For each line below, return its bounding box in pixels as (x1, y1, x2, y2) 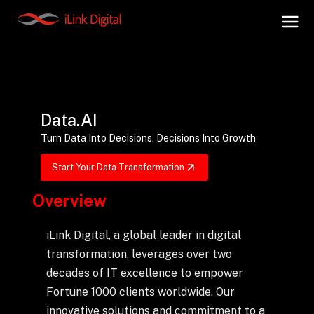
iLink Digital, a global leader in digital (46, 228, 241, 242)
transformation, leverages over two (46, 247, 232, 261)
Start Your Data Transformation (52, 162, 185, 172)
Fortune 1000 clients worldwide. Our (46, 285, 235, 299)
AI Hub (22, 82, 64, 97)
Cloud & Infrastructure (22, 261, 156, 276)
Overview (32, 191, 107, 210)
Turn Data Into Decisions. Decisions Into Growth (41, 132, 257, 144)
